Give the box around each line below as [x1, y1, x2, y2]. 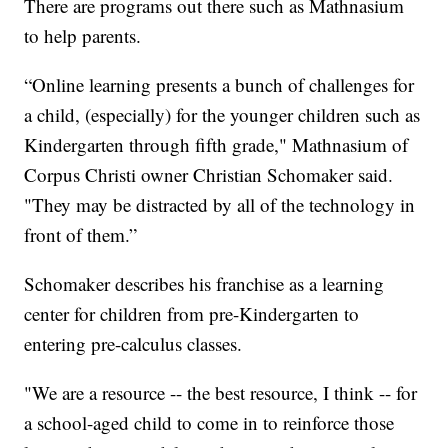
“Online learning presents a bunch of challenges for [24, 72, 415, 98]
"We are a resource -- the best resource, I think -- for [24, 380, 418, 406]
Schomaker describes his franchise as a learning [24, 271, 385, 297]
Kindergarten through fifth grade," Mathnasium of [24, 132, 409, 158]
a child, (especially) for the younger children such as [24, 102, 421, 128]
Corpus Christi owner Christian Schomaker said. [24, 162, 394, 188]
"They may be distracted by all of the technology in [24, 192, 416, 218]
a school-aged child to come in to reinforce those [24, 410, 395, 436]
